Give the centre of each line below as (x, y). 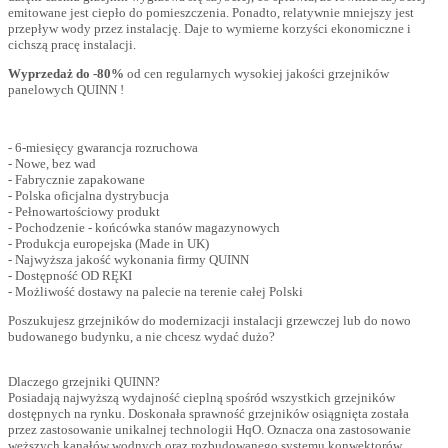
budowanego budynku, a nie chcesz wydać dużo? (141, 337)
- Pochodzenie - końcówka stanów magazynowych (144, 228)
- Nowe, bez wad (52, 164)
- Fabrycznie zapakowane (76, 180)
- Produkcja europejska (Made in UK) (108, 244)
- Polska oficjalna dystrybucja (88, 196)
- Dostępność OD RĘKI (70, 276)
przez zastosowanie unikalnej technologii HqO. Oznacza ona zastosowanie (209, 430)
